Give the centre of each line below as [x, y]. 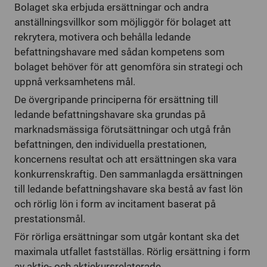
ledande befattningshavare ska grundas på [110, 114]
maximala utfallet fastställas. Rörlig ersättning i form [132, 252]
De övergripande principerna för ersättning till [116, 100]
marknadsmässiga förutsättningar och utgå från [122, 129]
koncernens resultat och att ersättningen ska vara [125, 159]
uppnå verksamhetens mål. [75, 82]
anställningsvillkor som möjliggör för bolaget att [123, 22]
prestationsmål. [50, 219]
